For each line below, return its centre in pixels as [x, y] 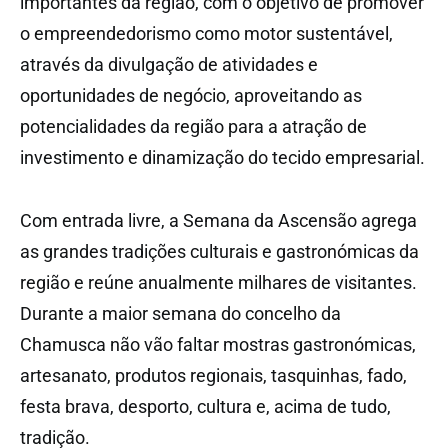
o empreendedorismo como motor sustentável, [206, 33]
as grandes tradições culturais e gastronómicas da [219, 251]
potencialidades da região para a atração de [193, 126]
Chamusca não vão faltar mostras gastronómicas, [218, 344]
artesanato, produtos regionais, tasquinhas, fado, [213, 375]
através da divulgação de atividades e [169, 64]
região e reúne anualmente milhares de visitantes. [218, 282]
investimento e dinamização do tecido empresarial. [222, 157]
